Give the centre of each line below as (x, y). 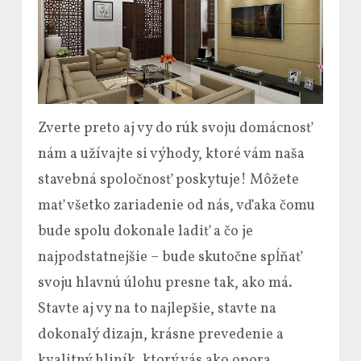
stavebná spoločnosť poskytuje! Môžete (168, 180)
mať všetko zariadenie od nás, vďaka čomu (176, 206)
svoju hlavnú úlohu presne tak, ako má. (165, 284)
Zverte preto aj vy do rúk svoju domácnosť (175, 129)
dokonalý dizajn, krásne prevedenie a (161, 335)
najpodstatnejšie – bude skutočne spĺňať (170, 258)
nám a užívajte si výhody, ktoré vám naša (171, 155)
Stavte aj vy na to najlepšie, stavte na (157, 309)
